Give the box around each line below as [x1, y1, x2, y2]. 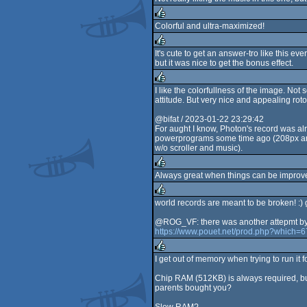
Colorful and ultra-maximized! [155, 21, 265, 31]
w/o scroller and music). [155, 143, 243, 153]
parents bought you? [155, 283, 232, 293]
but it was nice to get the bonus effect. [155, 58, 293, 68]
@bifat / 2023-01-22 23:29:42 [155, 114, 264, 124]
